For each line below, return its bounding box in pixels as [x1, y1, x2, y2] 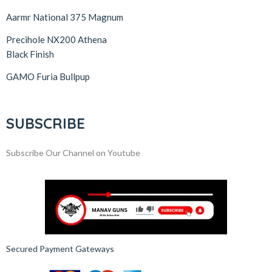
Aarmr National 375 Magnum [6, 11, 123, 22]
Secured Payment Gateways [6, 243, 114, 254]
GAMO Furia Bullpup [6, 70, 90, 82]
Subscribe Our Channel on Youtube [6, 147, 140, 158]
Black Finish [6, 48, 54, 59]
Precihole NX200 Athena [6, 33, 107, 45]
